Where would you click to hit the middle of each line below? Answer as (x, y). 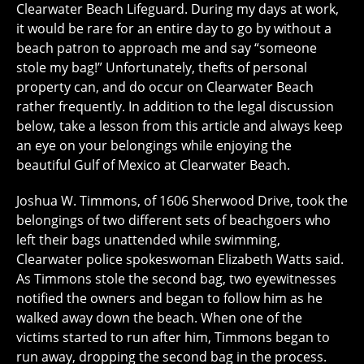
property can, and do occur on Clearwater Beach (165, 87)
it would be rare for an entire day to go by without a (174, 28)
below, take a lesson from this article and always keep (180, 126)
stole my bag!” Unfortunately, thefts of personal (162, 67)
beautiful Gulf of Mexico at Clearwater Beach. (153, 165)
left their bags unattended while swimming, (148, 239)
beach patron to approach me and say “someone (167, 48)
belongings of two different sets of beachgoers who (173, 220)
